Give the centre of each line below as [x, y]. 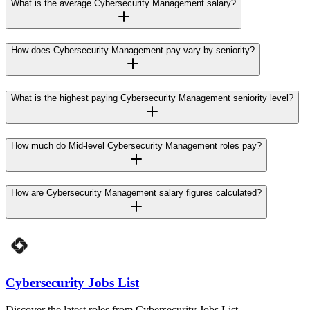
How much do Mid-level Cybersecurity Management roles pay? [136, 145]
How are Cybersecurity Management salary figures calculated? [136, 193]
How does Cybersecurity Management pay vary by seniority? [133, 51]
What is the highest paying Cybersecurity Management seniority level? [152, 98]
